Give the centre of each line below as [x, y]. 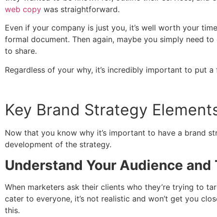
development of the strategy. [59, 145]
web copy [23, 9]
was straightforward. [80, 9]
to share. [22, 51]
